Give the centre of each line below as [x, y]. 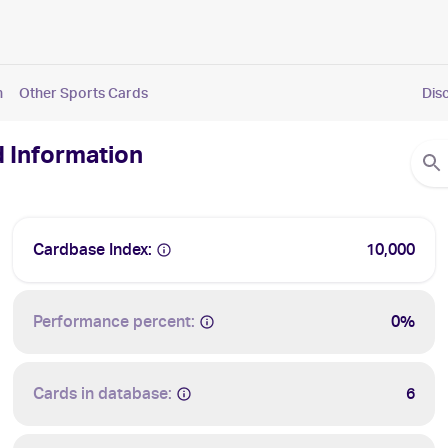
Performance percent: [114, 321]
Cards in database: [103, 393]
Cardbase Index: [93, 249]
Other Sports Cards [83, 92]
